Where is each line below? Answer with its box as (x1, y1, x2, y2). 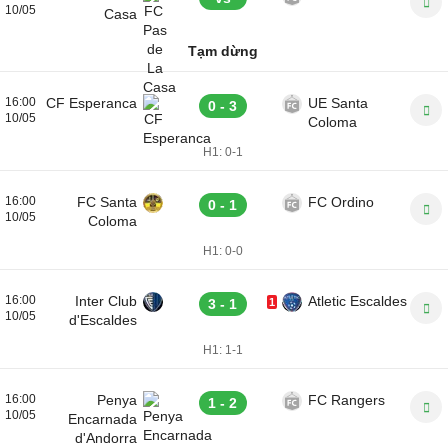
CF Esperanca (46, 95, 137, 111)
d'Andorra (75, 430, 137, 446)
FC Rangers (308, 392, 385, 408)
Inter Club (75, 293, 137, 309)
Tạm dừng (188, 43, 258, 59)
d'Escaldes (69, 312, 137, 328)
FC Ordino (308, 194, 374, 210)
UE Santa (308, 95, 368, 111)
